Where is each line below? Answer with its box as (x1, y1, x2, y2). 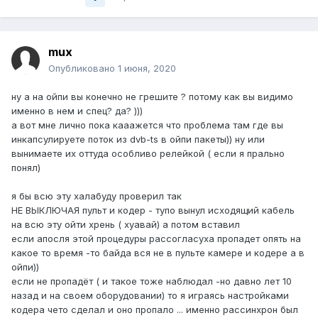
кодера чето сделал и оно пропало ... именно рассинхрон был (11, 304, 298, 316)
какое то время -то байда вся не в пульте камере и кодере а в (11, 247, 305, 259)
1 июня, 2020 (118, 62, 176, 75)
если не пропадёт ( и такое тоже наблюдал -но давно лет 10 (11, 275, 292, 287)
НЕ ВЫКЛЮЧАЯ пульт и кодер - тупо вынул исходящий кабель (11, 204, 295, 216)
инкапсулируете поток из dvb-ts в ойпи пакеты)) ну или (11, 133, 265, 146)
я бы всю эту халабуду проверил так (11, 190, 182, 202)
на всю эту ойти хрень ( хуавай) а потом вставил (11, 219, 240, 231)
